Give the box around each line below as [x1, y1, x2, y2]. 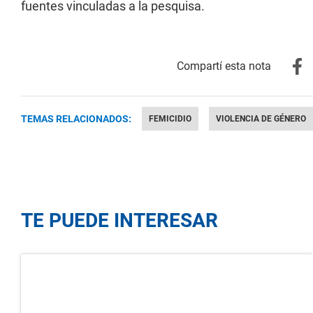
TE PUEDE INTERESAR [21, 208, 218, 232]
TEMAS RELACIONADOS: [21, 113, 131, 124]
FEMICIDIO [149, 114, 191, 124]
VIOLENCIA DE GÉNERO [216, 114, 306, 124]
